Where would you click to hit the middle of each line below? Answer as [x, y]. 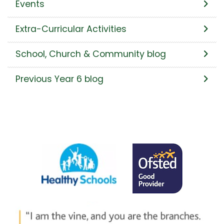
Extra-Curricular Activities [71, 29]
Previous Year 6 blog [59, 79]
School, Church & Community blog [91, 54]
